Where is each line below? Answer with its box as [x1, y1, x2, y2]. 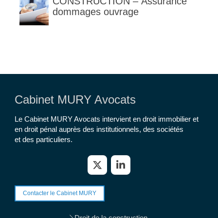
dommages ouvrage [53, 6, 139, 18]
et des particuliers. [15, 135, 73, 144]
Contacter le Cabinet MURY [23, 190, 96, 197]
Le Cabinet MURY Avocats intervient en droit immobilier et [15, 115, 199, 124]
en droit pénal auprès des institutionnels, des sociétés [15, 125, 183, 134]
